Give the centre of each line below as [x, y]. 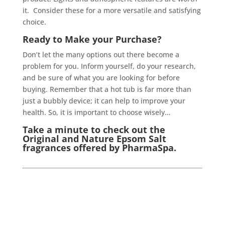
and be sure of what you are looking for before [101, 77]
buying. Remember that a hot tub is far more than [107, 89]
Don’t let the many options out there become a [101, 54]
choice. [34, 22]
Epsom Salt [140, 138]
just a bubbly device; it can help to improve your [104, 100]
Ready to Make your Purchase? [92, 39]
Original [41, 138]
